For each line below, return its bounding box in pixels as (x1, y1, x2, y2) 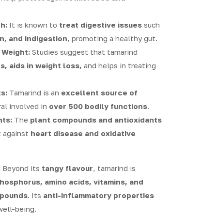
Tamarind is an (7, 88, 61, 97)
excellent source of (61, 88, 138, 97)
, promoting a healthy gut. (67, 34, 157, 43)
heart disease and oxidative (31, 129, 136, 138)
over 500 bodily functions (49, 102, 147, 110)
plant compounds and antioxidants (30, 115, 162, 124)
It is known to (7, 20, 59, 29)
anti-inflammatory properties (43, 191, 154, 200)
